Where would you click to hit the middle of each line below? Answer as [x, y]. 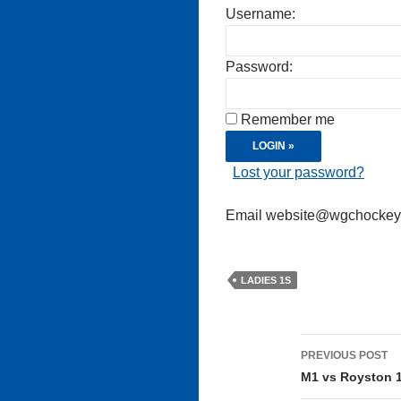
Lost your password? [299, 172]
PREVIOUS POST [344, 355]
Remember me [288, 119]
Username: [260, 14]
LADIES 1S [266, 280]
